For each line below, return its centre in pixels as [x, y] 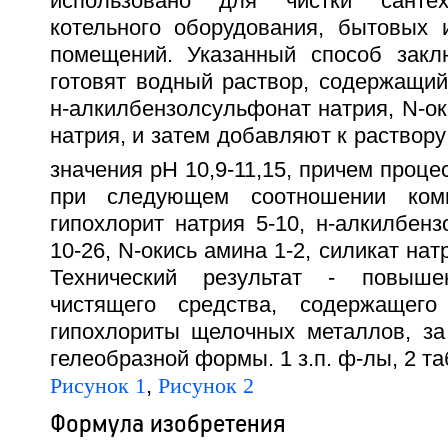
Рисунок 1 [97, 386]
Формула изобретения [167, 423]
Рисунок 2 [205, 386]
